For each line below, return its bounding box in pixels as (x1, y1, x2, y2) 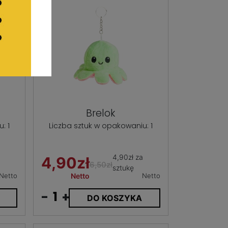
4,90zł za (112, 152, 143, 161)
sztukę (112, 163, 134, 172)
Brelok (86, 106, 116, 120)
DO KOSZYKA (87, 192, 142, 203)
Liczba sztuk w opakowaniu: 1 (48, 120, 153, 131)
